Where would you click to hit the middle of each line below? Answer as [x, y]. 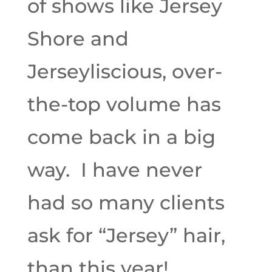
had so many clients [126, 202]
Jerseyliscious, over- [124, 71]
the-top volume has [124, 104]
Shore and [78, 39]
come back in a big [121, 137]
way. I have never [114, 170]
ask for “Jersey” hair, [126, 235]
